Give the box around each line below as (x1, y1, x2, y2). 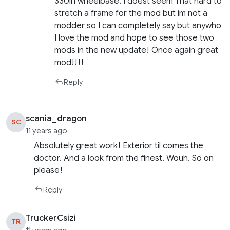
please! (34, 165, 63, 176)
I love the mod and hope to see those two (54, 33, 215, 44)
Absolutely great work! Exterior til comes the (34, 140, 204, 151)
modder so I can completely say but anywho (54, 21, 222, 31)
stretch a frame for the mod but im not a (54, 8, 208, 19)
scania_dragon (26, 113, 87, 124)
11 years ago (26, 126, 68, 136)
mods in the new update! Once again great (54, 45, 219, 56)
